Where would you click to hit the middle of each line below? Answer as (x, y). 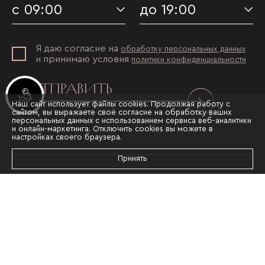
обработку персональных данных (183, 49)
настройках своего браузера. (67, 137)
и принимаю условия (83, 59)
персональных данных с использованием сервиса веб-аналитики (132, 120)
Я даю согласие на (78, 49)
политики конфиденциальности (189, 60)
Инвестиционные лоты (93, 95)
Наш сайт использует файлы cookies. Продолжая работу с (121, 104)
